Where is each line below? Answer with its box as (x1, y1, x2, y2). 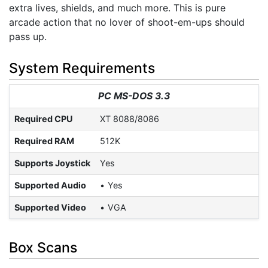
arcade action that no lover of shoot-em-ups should (9, 16, 245, 29)
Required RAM (14, 135, 74, 146)
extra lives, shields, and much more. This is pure (9, 2, 226, 14)
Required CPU (14, 113, 73, 124)
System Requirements (9, 59, 155, 77)
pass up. (9, 31, 47, 43)
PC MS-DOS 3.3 (98, 90, 170, 102)
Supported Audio (14, 179, 86, 190)
